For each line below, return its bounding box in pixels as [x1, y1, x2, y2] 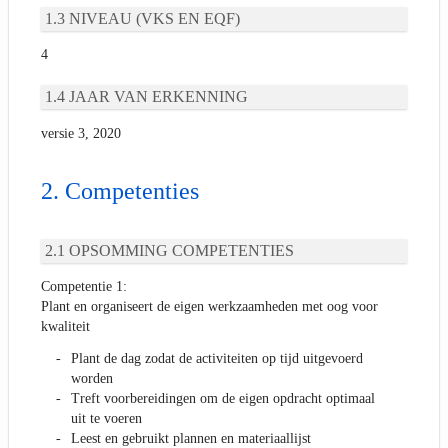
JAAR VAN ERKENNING [69, 88, 248, 106]
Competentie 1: [41, 279, 127, 295]
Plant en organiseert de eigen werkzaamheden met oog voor [41, 299, 378, 315]
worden [71, 371, 113, 387]
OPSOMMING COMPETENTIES [69, 241, 294, 259]
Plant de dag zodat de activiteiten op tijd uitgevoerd [71, 351, 363, 367]
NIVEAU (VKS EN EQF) [69, 9, 240, 27]
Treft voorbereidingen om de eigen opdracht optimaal [71, 391, 375, 407]
